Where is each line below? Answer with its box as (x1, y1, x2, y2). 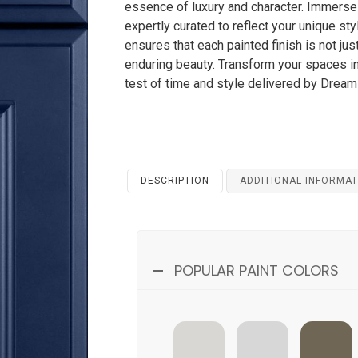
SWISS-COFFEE (157, 333, 240, 348)
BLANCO (240, 333, 286, 348)
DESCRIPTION (140, 175, 209, 187)
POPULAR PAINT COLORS (173, 261, 339, 281)
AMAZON (301, 333, 352, 348)
